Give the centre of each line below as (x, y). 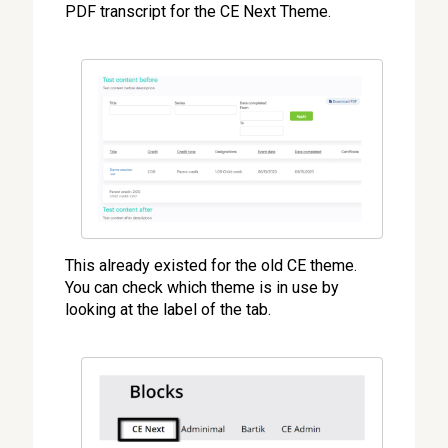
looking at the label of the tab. (168, 310)
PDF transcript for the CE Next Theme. (200, 12)
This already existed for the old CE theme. (211, 266)
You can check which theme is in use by (202, 288)
